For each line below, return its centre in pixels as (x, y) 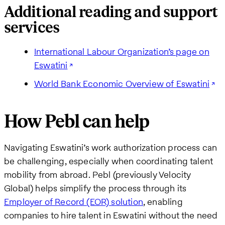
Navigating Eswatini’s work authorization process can (111, 148)
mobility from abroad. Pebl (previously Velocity (98, 175)
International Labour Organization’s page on (122, 52)
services (32, 28)
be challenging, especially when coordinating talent (109, 161)
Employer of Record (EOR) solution (74, 202)
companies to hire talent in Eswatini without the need (111, 215)
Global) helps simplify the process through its (95, 188)
